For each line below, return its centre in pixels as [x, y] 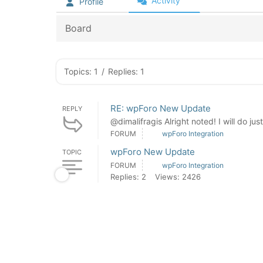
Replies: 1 [126, 71]
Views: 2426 [178, 177]
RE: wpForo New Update [161, 108]
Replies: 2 [128, 177]
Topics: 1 [81, 71]
